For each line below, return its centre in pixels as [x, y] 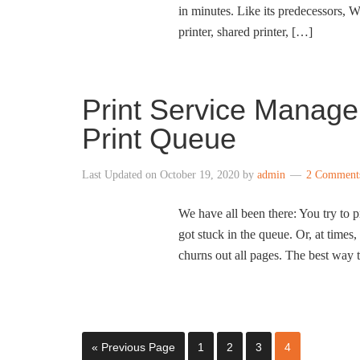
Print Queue [159, 139]
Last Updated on [121, 175]
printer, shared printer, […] [245, 32]
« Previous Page [133, 347]
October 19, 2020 [200, 175]
